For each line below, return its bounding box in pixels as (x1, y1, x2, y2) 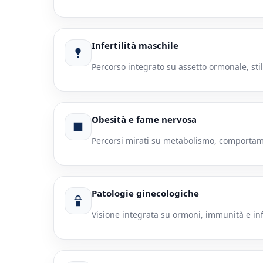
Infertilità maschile (92, 39, 179, 52)
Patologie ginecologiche (92, 187, 200, 200)
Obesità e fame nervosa (92, 113, 197, 126)
